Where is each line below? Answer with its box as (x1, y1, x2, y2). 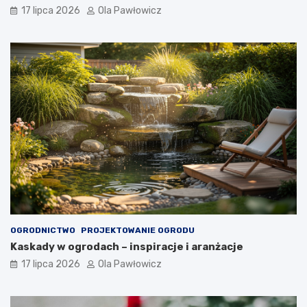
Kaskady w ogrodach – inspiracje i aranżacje (10, 240, 243, 253)
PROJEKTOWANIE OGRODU (81, 225, 195, 235)
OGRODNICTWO (10, 225, 75, 235)
